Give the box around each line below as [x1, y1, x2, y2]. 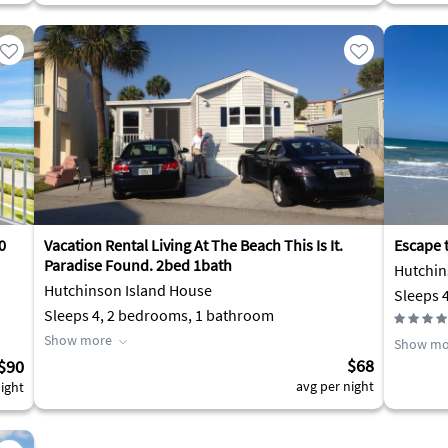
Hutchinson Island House [44, 280, 212, 300]
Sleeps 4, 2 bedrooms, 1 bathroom [44, 305, 274, 325]
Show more [44, 331, 112, 349]
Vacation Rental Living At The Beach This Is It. [44, 235, 343, 255]
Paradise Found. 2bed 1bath [44, 255, 232, 275]
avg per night [296, 377, 374, 395]
